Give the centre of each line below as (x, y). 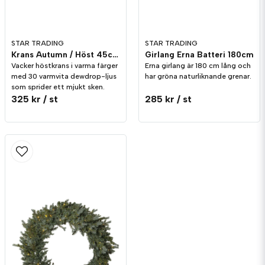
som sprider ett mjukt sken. (58, 87)
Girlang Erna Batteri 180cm (199, 55)
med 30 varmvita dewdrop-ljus (64, 77)
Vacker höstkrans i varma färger (64, 66)
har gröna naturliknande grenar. (198, 77)
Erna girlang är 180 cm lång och (198, 66)
